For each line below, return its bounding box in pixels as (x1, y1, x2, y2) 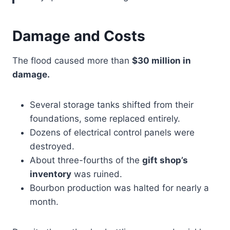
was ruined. (71, 169, 122, 180)
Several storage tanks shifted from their (30, 100, 194, 110)
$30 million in (132, 55, 191, 66)
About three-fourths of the (30, 155, 142, 166)
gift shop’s (142, 155, 188, 166)
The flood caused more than (12, 55, 132, 66)
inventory (30, 169, 71, 180)
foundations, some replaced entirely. (30, 113, 180, 124)
